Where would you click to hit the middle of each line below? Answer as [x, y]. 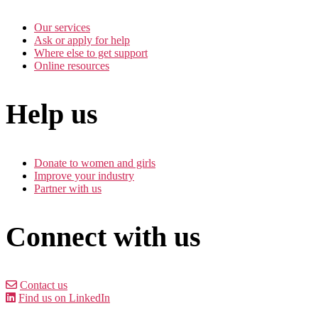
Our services [62, 28]
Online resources [72, 66]
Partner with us [68, 188]
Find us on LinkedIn [64, 297]
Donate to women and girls [95, 163]
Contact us [44, 285]
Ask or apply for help [82, 40]
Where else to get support [91, 53]
